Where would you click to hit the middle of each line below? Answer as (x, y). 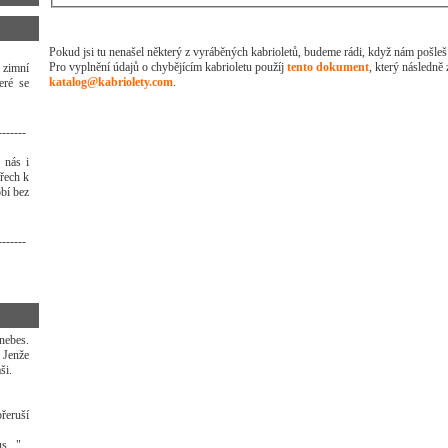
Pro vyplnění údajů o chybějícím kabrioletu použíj (168, 66)
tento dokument (328, 66)
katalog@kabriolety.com (111, 81)
